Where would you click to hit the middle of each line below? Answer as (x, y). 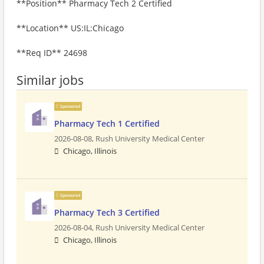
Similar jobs (50, 80)
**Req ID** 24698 (52, 53)
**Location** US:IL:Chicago (70, 28)
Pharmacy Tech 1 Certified (107, 123)
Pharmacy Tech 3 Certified (107, 212)
